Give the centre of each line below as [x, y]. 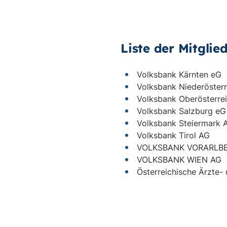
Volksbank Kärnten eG [179, 74]
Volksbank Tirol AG [174, 135]
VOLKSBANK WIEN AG [179, 160]
